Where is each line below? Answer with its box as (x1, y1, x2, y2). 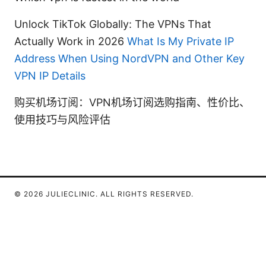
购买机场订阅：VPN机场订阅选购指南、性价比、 (14, 96, 250, 109)
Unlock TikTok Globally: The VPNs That (14, 17, 211, 30)
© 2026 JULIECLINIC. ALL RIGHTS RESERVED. (14, 189, 194, 198)
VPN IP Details (14, 69, 85, 82)
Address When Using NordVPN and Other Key (14, 52, 245, 65)
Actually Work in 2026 (14, 34, 127, 47)
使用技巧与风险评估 (14, 113, 110, 126)
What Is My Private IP (127, 34, 234, 47)
